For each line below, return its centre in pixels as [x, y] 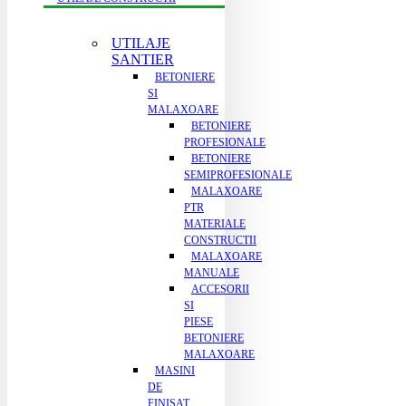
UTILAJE [141, 43]
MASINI [175, 371]
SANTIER [143, 59]
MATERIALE [215, 224]
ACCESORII [220, 289]
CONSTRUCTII [220, 240]
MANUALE [212, 273]
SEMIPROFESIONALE [238, 175]
